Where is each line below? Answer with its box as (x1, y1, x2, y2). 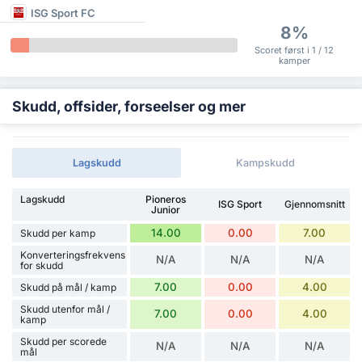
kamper (278, 54, 310, 66)
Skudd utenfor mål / (20, 302, 110, 315)
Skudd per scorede (20, 335, 107, 347)
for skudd (20, 259, 63, 271)
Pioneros (145, 192, 187, 205)
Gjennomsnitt (284, 198, 345, 211)
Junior (151, 203, 181, 216)
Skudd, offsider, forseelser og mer (12, 97, 246, 115)
